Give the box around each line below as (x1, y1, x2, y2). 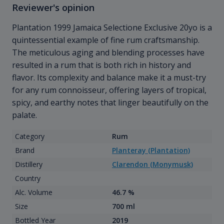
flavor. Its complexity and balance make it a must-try (12, 72, 206, 83)
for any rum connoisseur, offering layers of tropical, (12, 84, 206, 96)
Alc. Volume (14, 187, 52, 197)
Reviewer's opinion (12, 1, 94, 14)
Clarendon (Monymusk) (112, 159, 193, 169)
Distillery (14, 159, 42, 169)
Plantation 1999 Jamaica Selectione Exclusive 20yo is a (12, 22, 212, 33)
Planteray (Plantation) (112, 145, 190, 155)
